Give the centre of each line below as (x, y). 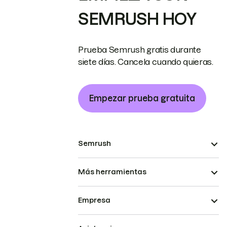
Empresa (94, 200)
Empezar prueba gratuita (142, 99)
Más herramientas (112, 172)
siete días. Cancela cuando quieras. (146, 62)
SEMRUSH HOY (137, 19)
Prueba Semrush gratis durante (140, 50)
